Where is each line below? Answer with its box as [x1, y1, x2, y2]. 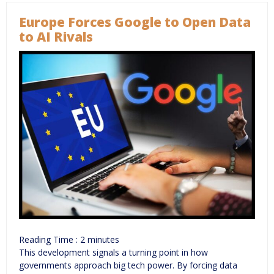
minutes [87, 234, 119, 246]
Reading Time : [19, 234, 80, 246]
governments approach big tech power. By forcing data [19, 259, 237, 272]
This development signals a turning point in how [19, 246, 208, 259]
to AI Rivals [19, 28, 93, 45]
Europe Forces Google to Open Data [19, 13, 251, 31]
